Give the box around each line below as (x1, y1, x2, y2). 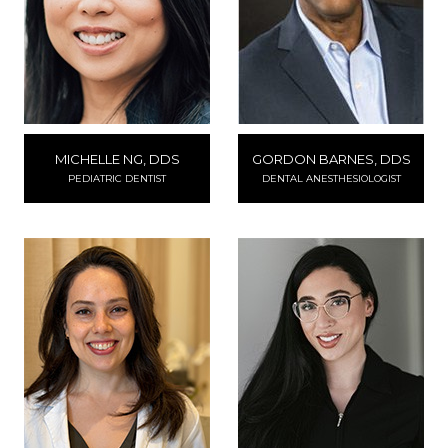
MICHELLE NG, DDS (54, 151, 180, 167)
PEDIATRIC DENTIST (68, 173, 166, 184)
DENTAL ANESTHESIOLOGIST (261, 173, 401, 184)
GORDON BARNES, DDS (251, 151, 411, 167)
